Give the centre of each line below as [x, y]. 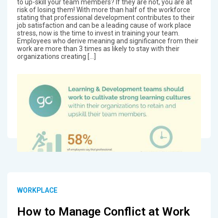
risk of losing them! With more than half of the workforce [103, 10]
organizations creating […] [56, 57]
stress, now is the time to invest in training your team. [98, 33]
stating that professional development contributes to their [106, 18]
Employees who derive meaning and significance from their [108, 41]
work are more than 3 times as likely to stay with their [98, 49]
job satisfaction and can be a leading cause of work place [104, 26]
